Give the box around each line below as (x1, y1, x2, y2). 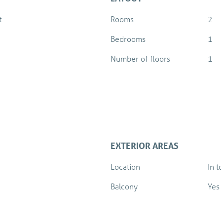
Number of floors (110, 53, 170, 64)
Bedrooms (110, 34, 146, 44)
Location (110, 161, 140, 172)
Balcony (110, 181, 138, 192)
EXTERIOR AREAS (110, 140, 179, 151)
